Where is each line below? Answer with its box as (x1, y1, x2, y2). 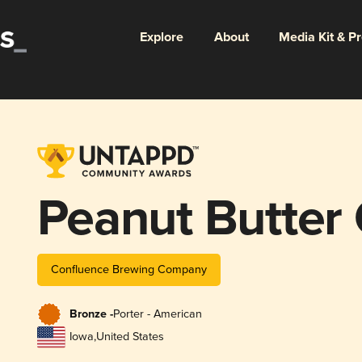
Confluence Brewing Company (50, 262, 207, 276)
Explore (139, 28, 183, 46)
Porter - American (112, 307, 202, 322)
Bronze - (69, 307, 113, 322)
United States (95, 330, 164, 344)
